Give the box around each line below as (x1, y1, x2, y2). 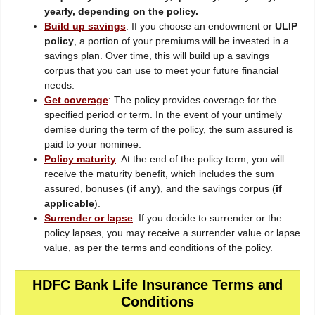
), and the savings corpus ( (157, 183, 276, 195)
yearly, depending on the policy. (44, 6, 198, 18)
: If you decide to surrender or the (133, 212, 282, 224)
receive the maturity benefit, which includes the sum (44, 168, 274, 180)
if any (130, 183, 157, 195)
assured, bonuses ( (44, 183, 130, 195)
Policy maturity (44, 153, 116, 165)
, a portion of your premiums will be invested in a (74, 35, 289, 47)
